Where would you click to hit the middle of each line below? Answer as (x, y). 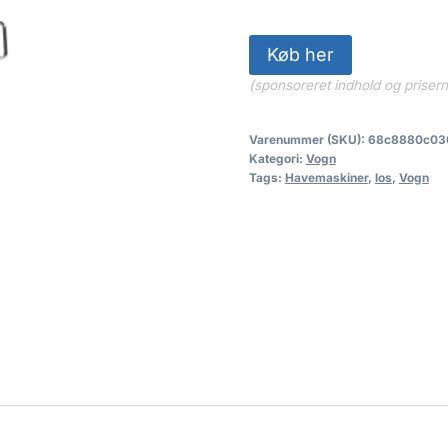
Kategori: (277, 158)
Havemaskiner (326, 177)
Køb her (300, 54)
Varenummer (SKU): (308, 139)
